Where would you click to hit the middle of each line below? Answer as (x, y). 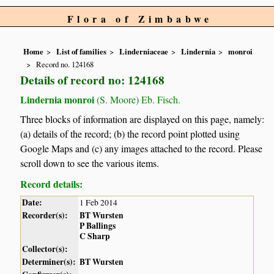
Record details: (52, 184)
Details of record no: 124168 (93, 80)
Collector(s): (45, 249)
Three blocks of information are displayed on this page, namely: (143, 119)
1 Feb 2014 (99, 203)
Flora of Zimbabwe (140, 19)
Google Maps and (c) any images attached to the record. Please (142, 149)
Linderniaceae (144, 52)
